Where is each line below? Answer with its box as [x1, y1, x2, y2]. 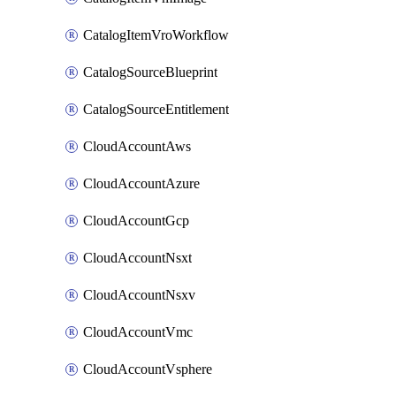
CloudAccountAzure [83, 176, 200, 191]
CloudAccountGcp [83, 213, 189, 228]
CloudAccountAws [83, 139, 191, 154]
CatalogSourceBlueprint [83, 65, 217, 80]
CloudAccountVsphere [83, 362, 212, 377]
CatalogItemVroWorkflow [83, 27, 229, 42]
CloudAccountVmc [83, 324, 193, 339]
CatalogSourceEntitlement [83, 102, 229, 117]
